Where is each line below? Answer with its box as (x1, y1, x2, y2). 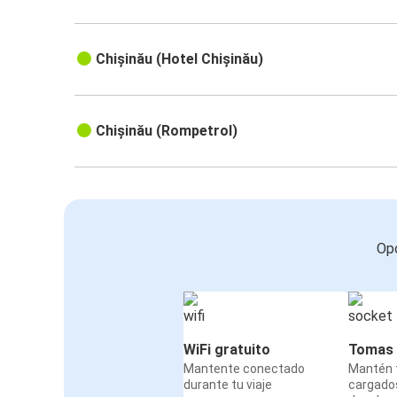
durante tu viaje (183, 378, 272, 393)
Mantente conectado (183, 362, 305, 377)
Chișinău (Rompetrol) (96, 122, 238, 140)
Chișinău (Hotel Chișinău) (96, 51, 264, 68)
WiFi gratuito (183, 341, 270, 359)
